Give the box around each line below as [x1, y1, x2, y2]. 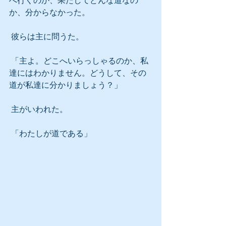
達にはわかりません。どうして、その [9, 69, 146, 77]
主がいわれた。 [11, 105, 68, 114]
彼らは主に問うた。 [11, 32, 84, 41]
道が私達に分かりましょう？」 [9, 81, 122, 89]
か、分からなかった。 [9, 8, 90, 17]
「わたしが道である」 [11, 129, 92, 138]
